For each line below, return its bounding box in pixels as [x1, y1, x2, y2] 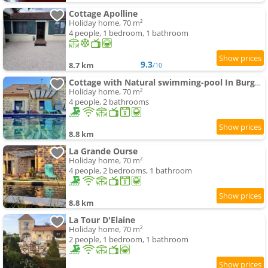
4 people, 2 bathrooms [69, 96, 149, 108]
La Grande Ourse [69, 145, 138, 157]
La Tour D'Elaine [69, 214, 135, 226]
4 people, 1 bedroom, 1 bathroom [69, 28, 188, 39]
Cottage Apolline [69, 8, 138, 20]
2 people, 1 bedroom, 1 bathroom [69, 234, 188, 245]
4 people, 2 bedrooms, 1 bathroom [69, 165, 192, 176]
